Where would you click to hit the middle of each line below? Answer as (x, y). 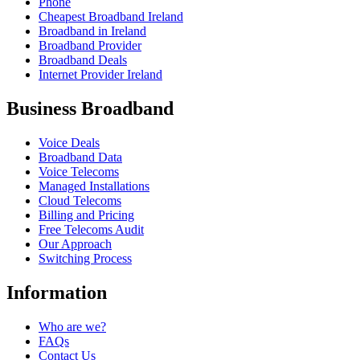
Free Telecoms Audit (91, 230)
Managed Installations (94, 186)
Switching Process (85, 259)
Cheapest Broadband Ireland (111, 17)
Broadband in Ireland (92, 31)
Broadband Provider (90, 46)
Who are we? (72, 326)
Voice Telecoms (79, 172)
